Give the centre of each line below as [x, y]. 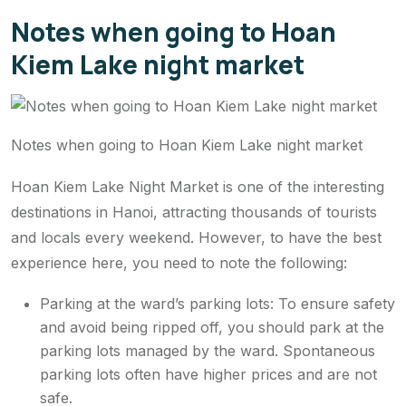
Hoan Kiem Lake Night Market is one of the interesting [198, 186]
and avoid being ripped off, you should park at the [212, 327]
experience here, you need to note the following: [179, 262]
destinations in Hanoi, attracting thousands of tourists [194, 212]
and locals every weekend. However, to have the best [196, 237]
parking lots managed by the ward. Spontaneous [208, 350]
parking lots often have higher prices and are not [208, 374]
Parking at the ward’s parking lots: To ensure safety [217, 303]
